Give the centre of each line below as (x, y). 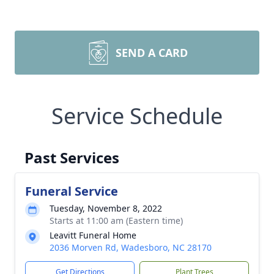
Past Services (72, 157)
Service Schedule (137, 116)
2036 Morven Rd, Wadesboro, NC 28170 (131, 247)
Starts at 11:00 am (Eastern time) (116, 220)
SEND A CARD (152, 53)
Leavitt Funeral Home (93, 235)
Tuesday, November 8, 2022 (106, 208)
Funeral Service (72, 191)
